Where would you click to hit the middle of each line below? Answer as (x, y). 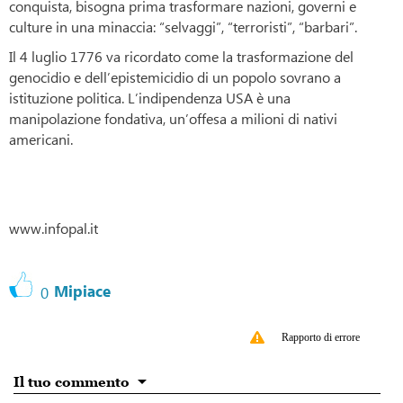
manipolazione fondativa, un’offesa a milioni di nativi (173, 118)
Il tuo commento (72, 381)
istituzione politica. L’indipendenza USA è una (150, 98)
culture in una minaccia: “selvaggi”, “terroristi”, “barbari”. (183, 27)
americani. (41, 139)
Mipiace (82, 291)
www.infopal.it (54, 228)
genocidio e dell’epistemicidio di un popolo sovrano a (175, 77)
